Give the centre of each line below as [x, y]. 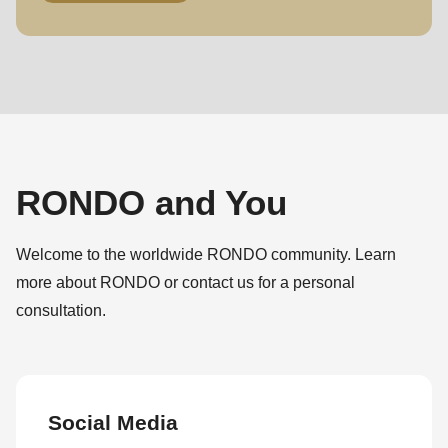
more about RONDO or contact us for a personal [185, 282]
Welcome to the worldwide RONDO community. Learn [206, 254]
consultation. [61, 310]
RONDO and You [151, 203]
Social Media [113, 422]
